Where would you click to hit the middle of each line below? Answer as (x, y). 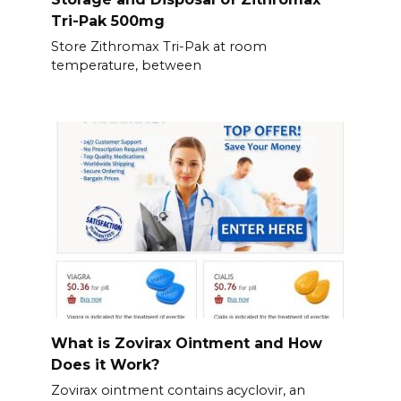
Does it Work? (105, 364)
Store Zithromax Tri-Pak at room (158, 47)
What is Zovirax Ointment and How (186, 343)
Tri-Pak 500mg (107, 21)
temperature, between (126, 66)
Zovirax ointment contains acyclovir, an (178, 391)
